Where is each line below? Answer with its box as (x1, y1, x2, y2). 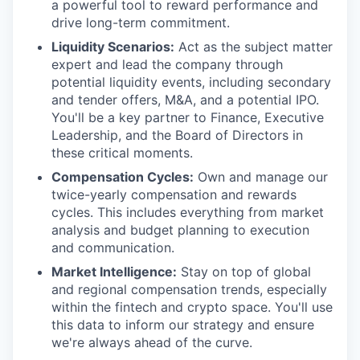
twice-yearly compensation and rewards (51, 186, 297, 202)
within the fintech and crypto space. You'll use (51, 298, 333, 315)
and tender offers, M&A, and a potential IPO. (51, 91, 319, 108)
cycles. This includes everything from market (51, 203, 324, 220)
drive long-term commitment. (51, 14, 230, 31)
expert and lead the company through (51, 55, 283, 72)
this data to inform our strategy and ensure (51, 316, 314, 333)
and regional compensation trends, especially (51, 280, 327, 297)
